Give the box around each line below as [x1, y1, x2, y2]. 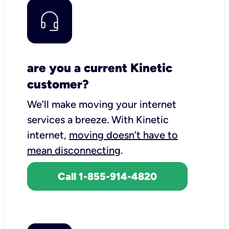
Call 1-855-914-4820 [58, 170, 157, 182]
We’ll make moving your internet [27, 98, 176, 110]
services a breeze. [27, 113, 111, 126]
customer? [27, 76, 89, 91]
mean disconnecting [27, 144, 121, 156]
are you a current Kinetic [27, 60, 172, 75]
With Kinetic [111, 113, 169, 126]
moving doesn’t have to [69, 128, 178, 141]
